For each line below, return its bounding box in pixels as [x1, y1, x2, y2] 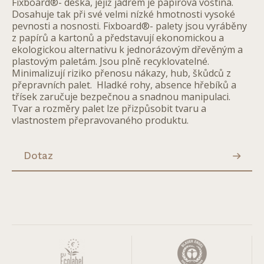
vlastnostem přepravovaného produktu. [12, 114, 189, 127]
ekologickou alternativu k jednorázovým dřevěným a [12, 43, 243, 56]
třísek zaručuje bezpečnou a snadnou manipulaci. [12, 90, 230, 103]
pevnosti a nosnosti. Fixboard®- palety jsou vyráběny [12, 19, 247, 32]
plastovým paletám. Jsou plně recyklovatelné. [12, 55, 209, 68]
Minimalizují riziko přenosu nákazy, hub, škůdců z [12, 67, 231, 80]
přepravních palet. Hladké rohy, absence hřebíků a [12, 78, 236, 91]
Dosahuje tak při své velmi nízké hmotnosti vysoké [12, 8, 235, 21]
